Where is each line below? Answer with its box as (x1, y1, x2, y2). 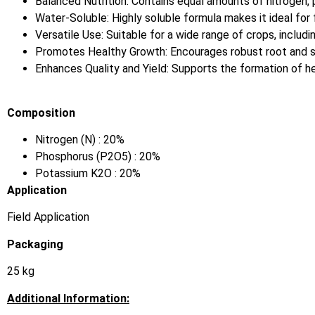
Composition (7, 105, 75, 120)
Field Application (7, 210, 89, 224)
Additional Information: (7, 291, 129, 305)
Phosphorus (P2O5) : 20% (35, 149, 160, 163)
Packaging (7, 237, 63, 251)
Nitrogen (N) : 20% (35, 132, 124, 146)
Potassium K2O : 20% (35, 166, 141, 180)
